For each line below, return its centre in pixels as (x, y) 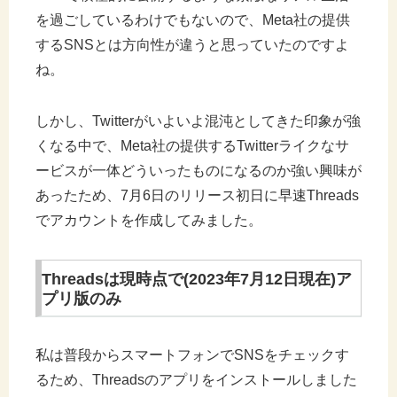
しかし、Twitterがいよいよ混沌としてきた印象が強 (198, 121)
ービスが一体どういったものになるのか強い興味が (198, 171)
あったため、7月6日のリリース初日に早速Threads (197, 196)
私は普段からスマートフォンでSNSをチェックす (192, 355)
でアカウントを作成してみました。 (149, 221)
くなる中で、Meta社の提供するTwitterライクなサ (192, 146)
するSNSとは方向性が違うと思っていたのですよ (192, 45)
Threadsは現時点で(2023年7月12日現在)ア (197, 280)
